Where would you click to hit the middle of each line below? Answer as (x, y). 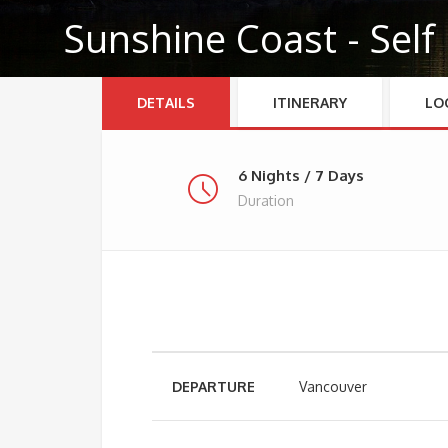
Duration (265, 200)
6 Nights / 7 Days (300, 175)
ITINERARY (310, 102)
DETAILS (166, 102)
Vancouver (333, 386)
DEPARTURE (213, 386)
